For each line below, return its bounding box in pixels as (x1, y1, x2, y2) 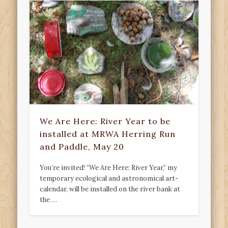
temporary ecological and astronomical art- (40, 174, 179, 183)
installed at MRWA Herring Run (40, 128, 176, 139)
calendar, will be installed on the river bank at (40, 184, 181, 193)
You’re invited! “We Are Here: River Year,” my (40, 163, 178, 172)
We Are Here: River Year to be (40, 116, 171, 126)
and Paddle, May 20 (40, 141, 125, 152)
